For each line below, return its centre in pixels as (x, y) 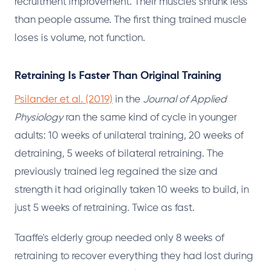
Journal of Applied (185, 99)
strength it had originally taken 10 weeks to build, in (132, 190)
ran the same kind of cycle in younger (150, 118)
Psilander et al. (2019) (64, 99)
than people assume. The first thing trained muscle (130, 20)
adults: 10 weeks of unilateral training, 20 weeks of (129, 136)
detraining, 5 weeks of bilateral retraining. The (119, 154)
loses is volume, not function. (80, 38)
